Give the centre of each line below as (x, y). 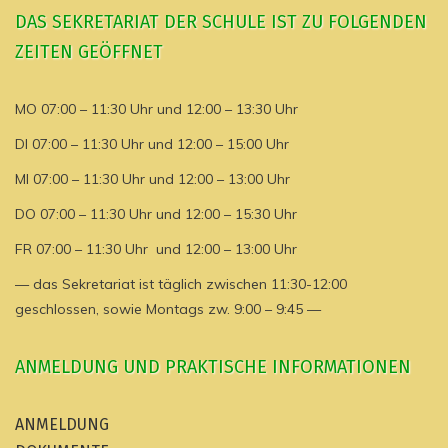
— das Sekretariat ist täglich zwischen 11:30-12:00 (181, 284)
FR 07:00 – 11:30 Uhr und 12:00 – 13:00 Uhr (156, 249)
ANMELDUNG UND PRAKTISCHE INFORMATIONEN (213, 367)
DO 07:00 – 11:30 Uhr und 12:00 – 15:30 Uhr (156, 214)
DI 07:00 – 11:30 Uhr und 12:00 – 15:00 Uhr (152, 144)
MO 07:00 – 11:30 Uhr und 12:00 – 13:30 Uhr (156, 109)
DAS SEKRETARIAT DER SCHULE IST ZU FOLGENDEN (221, 22)
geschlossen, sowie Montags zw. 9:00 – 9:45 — (168, 309)
